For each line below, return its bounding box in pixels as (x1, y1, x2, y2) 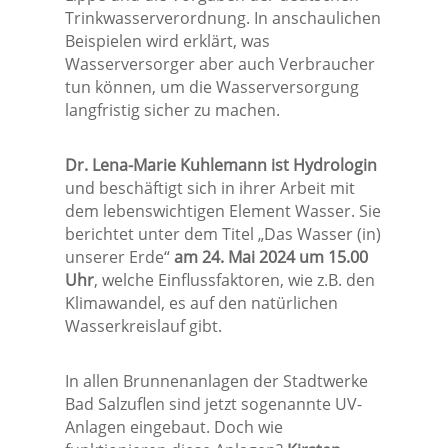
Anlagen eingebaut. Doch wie (64, 416, 283, 439)
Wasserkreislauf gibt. (64, 315, 222, 338)
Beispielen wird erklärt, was (64, 30, 270, 53)
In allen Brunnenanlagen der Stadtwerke (64, 370, 368, 393)
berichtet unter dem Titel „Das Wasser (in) (64, 223, 381, 246)
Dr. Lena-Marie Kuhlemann (64, 154, 267, 177)
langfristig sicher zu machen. (64, 99, 280, 122)
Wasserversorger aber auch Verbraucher (64, 53, 375, 76)
